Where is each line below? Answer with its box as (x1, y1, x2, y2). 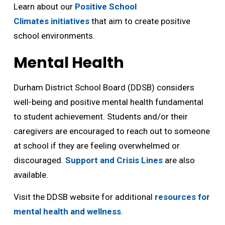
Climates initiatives (13, 16, 89, 26)
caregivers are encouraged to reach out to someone (13, 126, 210, 136)
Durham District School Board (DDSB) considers (13, 82, 194, 92)
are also (162, 155, 195, 165)
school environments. (13, 31, 95, 41)
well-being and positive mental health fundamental (13, 97, 203, 107)
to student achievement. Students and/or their (13, 111, 188, 122)
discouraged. (13, 155, 65, 165)
